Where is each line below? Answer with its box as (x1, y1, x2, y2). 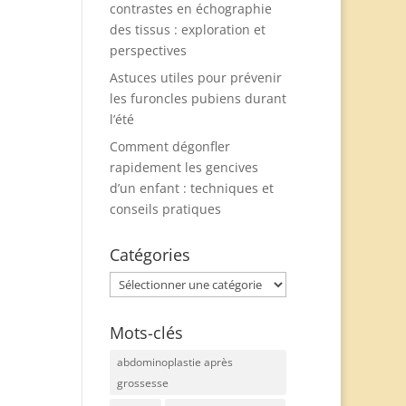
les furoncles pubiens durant (109, 90, 286, 107)
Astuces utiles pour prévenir (109, 69, 282, 86)
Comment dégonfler (109, 138, 230, 155)
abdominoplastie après (116, 354, 233, 370)
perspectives (109, 42, 187, 59)
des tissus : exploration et (109, 21, 266, 38)
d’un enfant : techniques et (109, 179, 274, 197)
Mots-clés (109, 322, 183, 343)
